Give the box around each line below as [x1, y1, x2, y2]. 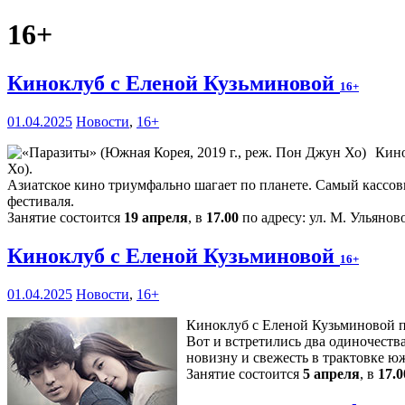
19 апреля [124, 209, 188, 225]
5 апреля [303, 365, 360, 381]
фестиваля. [7, 193, 74, 209]
